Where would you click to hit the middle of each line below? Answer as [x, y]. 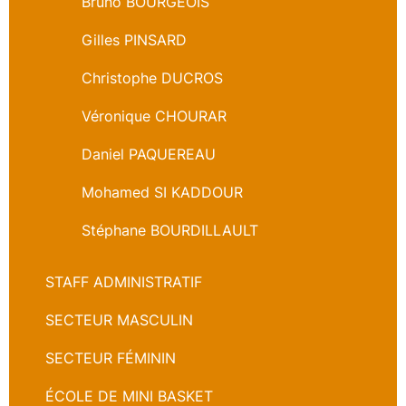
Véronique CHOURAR [154, 116]
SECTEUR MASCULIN [119, 319]
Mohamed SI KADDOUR [162, 192]
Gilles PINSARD [134, 39]
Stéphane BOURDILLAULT [170, 230]
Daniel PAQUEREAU [149, 154]
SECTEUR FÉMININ [111, 358]
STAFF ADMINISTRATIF [124, 281]
